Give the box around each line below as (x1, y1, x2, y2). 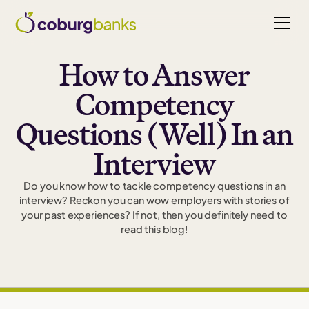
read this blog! (121, 223, 188, 236)
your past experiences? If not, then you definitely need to (21, 208, 288, 221)
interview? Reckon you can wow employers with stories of (19, 194, 290, 207)
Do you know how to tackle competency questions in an (23, 179, 286, 192)
